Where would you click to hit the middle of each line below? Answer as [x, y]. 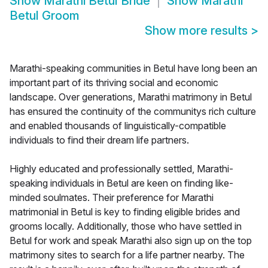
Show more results [198, 31]
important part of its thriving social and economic [114, 83]
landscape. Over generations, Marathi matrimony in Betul [131, 97]
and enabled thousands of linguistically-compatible [118, 126]
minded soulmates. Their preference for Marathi [112, 198]
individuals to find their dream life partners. [99, 140]
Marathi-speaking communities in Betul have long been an [133, 68]
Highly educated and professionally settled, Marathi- [121, 169]
